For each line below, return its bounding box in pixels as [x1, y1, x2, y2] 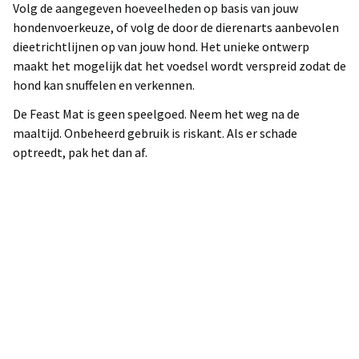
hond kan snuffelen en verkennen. [13, 77, 195, 94]
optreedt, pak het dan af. [13, 144, 147, 161]
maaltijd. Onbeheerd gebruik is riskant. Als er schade [13, 125, 297, 142]
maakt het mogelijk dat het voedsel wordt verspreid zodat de [13, 58, 346, 75]
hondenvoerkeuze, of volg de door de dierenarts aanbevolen [13, 19, 339, 36]
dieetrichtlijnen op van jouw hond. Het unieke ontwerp [13, 38, 309, 55]
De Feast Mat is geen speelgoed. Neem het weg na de [13, 106, 300, 123]
